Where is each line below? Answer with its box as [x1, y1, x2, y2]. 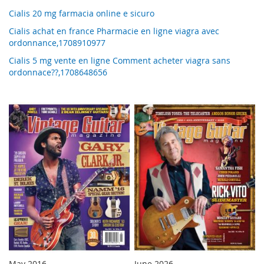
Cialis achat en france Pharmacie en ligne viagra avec [9, 25, 219, 37]
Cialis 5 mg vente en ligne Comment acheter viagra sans [9, 55, 230, 67]
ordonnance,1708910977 [9, 37, 105, 49]
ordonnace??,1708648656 [9, 67, 107, 78]
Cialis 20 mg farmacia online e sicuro [9, 8, 154, 19]
